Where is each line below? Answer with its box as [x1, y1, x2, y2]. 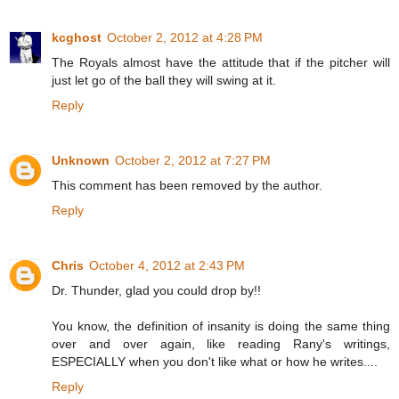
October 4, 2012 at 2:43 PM [89, 257, 245, 273]
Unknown [52, 152, 110, 167]
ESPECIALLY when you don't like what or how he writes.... [52, 354, 378, 369]
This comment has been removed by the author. [52, 177, 322, 192]
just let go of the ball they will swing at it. [52, 72, 276, 87]
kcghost [52, 29, 102, 45]
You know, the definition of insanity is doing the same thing [52, 318, 390, 333]
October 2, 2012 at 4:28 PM [107, 29, 263, 45]
